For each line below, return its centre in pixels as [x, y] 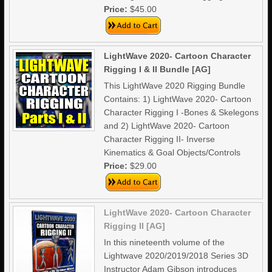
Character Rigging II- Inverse [160, 139]
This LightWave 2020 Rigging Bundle [175, 86]
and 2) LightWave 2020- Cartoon [167, 126]
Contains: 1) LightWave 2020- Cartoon [178, 99]
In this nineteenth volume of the [165, 242]
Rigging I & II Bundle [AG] [158, 69]
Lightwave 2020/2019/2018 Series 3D [176, 256]
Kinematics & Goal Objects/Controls [172, 152]
